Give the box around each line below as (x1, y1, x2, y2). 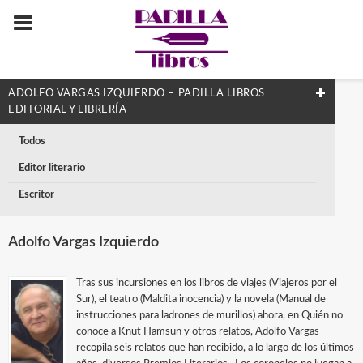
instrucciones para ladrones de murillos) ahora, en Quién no (76, 310, 344, 321)
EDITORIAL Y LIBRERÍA (8, 105, 127, 115)
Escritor (19, 190, 54, 200)
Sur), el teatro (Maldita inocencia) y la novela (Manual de (76, 294, 327, 305)
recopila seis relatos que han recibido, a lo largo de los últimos (76, 343, 355, 353)
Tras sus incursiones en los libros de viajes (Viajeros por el (76, 278, 338, 288)
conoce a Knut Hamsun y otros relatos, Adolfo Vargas (76, 327, 320, 337)
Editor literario (19, 163, 85, 173)
